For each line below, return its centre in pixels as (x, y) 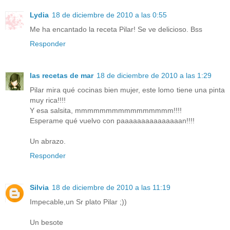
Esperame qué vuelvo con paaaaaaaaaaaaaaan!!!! (112, 121)
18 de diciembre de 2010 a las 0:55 (109, 15)
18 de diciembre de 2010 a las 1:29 (154, 76)
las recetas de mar (62, 76)
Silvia (39, 188)
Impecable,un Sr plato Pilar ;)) (78, 202)
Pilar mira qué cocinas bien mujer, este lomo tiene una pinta (127, 90)
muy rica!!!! (48, 100)
